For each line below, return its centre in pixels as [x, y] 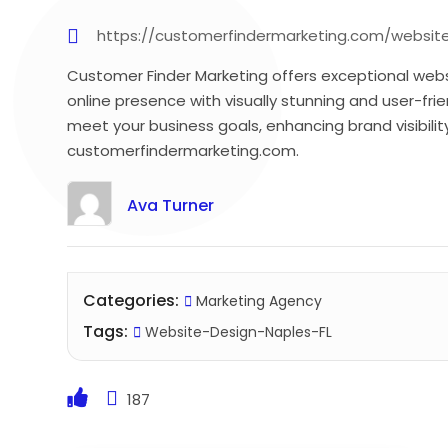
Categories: [131, 300]
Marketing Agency [259, 300]
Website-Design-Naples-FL [237, 331]
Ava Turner [171, 205]
